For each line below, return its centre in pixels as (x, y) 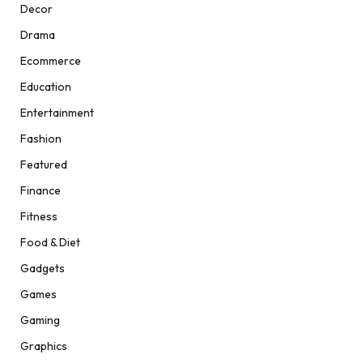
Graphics (44, 346)
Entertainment (57, 113)
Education (46, 87)
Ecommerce (51, 61)
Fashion (41, 139)
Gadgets (43, 269)
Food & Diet (50, 243)
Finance (41, 191)
